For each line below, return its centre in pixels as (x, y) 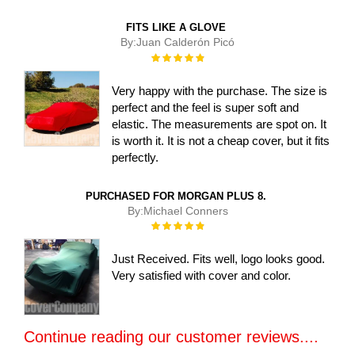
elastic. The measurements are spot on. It (219, 124)
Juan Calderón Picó (185, 42)
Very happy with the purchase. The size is (220, 90)
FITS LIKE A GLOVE (176, 27)
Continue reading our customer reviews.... (171, 336)
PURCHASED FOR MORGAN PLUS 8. (176, 196)
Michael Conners (185, 210)
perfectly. (136, 157)
